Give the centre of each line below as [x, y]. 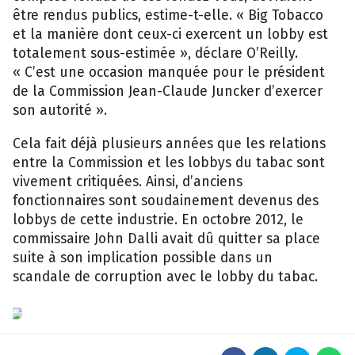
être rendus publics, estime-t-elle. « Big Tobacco [168, 15]
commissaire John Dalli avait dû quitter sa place [166, 239]
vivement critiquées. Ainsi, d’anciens [128, 181]
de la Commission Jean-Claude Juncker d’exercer [168, 91]
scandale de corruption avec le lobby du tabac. [165, 277]
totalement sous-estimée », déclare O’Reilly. [155, 53]
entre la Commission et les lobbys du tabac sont [169, 162]
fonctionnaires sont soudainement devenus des [166, 200]
